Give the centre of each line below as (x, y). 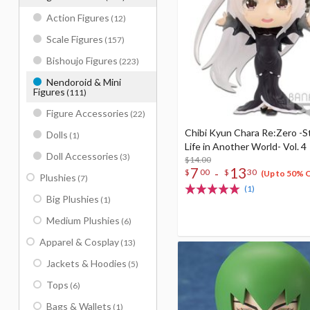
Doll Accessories (82, 156)
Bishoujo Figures (82, 61)
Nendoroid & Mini (84, 82)
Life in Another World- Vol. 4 (246, 146)
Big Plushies (73, 199)
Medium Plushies (83, 220)
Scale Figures (75, 39)
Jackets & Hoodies (86, 263)
